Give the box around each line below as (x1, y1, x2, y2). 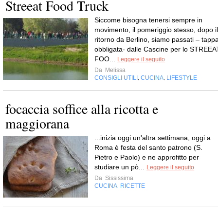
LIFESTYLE (166, 74, 197, 81)
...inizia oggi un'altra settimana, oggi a (94, 134, 211, 142)
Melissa (104, 67, 126, 73)
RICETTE (120, 182, 145, 189)
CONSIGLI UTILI (94, 74, 138, 81)
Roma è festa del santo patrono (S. (94, 144, 202, 151)
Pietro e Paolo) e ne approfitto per (94, 153, 199, 161)
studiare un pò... (94, 163, 146, 171)
